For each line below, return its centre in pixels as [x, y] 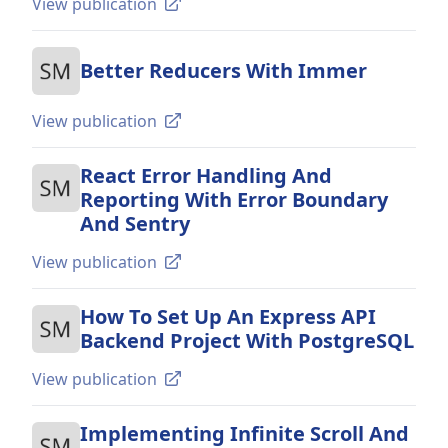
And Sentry [135, 223]
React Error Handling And [206, 175]
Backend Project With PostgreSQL [247, 340]
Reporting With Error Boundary [234, 199]
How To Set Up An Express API [228, 316]
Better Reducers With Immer [223, 70]
